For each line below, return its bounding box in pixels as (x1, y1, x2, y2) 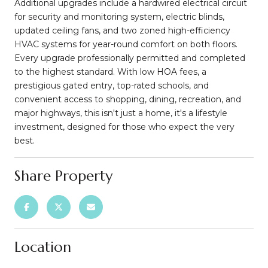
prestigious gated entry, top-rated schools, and (14, 80, 209, 91)
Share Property (14, 166, 112, 185)
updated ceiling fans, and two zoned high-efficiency (14, 25, 230, 36)
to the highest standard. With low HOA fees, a (14, 66, 206, 77)
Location (14, 237, 71, 256)
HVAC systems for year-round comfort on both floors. (14, 38, 237, 50)
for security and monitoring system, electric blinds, (14, 11, 224, 22)
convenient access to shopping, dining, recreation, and (14, 93, 241, 105)
